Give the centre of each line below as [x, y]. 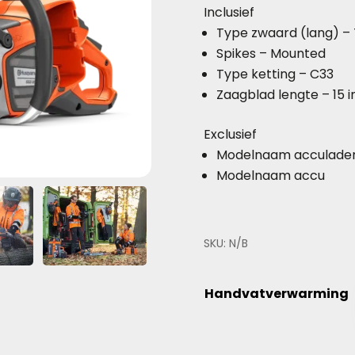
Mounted [298, 53]
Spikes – [244, 53]
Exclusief [231, 134]
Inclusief [229, 12]
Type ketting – [263, 74]
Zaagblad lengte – [275, 95]
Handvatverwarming [277, 294]
